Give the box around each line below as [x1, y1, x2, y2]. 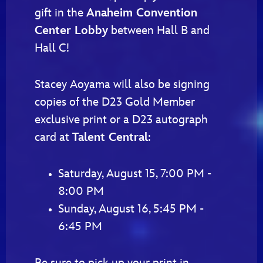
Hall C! [35, 41, 69, 55]
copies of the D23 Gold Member [35, 95, 195, 109]
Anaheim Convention [86, 5, 197, 20]
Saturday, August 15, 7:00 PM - [58, 166, 211, 181]
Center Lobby [35, 23, 108, 38]
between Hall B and [108, 23, 210, 38]
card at [35, 130, 72, 144]
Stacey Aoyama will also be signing [35, 77, 210, 92]
